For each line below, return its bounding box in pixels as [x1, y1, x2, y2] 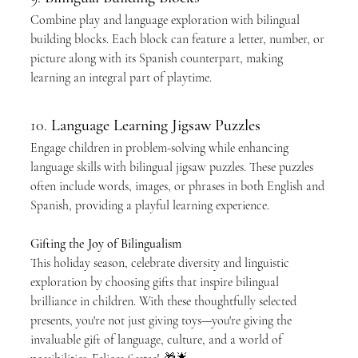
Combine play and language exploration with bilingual [30, 12, 303, 28]
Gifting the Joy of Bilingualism [30, 236, 181, 252]
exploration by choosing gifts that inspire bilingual [30, 274, 282, 290]
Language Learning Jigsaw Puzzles [51, 116, 261, 135]
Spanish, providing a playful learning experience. [30, 197, 269, 213]
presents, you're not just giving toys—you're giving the [30, 312, 295, 328]
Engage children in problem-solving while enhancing [30, 140, 292, 156]
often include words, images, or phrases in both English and [30, 178, 328, 194]
